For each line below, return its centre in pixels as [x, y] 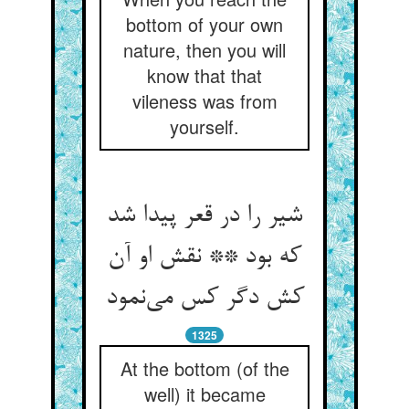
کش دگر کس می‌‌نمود [204, 299]
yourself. [204, 126]
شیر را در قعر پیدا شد [204, 216]
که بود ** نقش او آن [204, 257]
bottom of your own [204, 24]
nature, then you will [204, 50]
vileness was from [204, 101]
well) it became [204, 394]
